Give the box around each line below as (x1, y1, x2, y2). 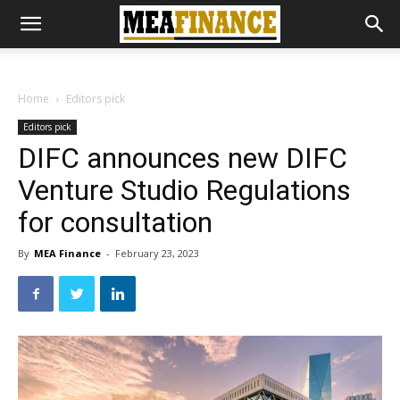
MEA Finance (34, 246, 101, 260)
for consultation (18, 205, 212, 239)
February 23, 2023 (115, 246, 199, 260)
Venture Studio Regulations (18, 173, 351, 207)
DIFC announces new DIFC (18, 141, 347, 175)
